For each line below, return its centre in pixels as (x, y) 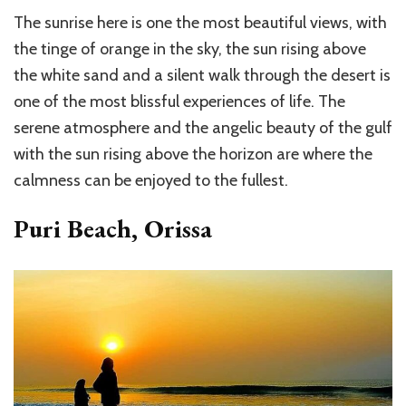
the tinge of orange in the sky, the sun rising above (190, 49)
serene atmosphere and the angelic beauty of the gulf (203, 128)
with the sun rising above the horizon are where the (193, 155)
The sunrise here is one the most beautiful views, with (200, 23)
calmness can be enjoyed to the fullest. (151, 181)
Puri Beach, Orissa (113, 229)
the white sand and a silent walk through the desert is (202, 76)
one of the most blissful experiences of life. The (179, 102)
